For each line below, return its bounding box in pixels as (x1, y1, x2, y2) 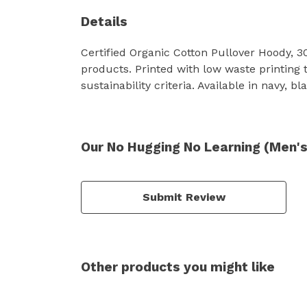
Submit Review (142, 190, 225, 204)
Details (81, 13, 127, 29)
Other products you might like (81, 258, 275, 275)
